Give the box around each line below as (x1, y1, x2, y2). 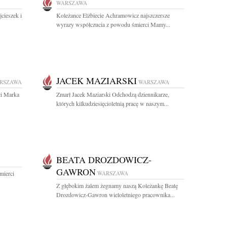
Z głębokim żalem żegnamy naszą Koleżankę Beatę (56, 181, 178, 190)
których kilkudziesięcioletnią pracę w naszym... (56, 99, 169, 107)
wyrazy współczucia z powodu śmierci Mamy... (56, 20, 170, 28)
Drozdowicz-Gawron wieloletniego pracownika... (56, 191, 175, 199)
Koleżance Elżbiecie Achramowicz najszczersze (56, 11, 170, 19)
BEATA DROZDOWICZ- (56, 154, 152, 166)
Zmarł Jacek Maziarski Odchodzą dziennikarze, (56, 90, 169, 98)
